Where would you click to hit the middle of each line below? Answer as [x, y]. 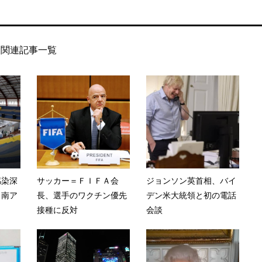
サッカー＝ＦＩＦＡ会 [77, 181]
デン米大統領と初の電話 [191, 195]
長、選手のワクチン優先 [82, 195]
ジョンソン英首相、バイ [191, 181]
